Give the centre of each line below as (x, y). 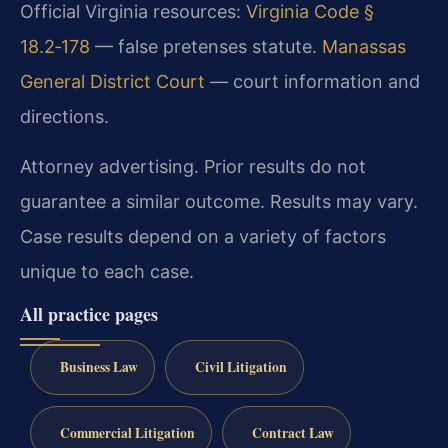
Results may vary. (341, 201)
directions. (64, 116)
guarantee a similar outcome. (142, 201)
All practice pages (89, 314)
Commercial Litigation (127, 432)
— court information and (312, 81)
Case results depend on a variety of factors (203, 236)
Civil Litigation (240, 366)
